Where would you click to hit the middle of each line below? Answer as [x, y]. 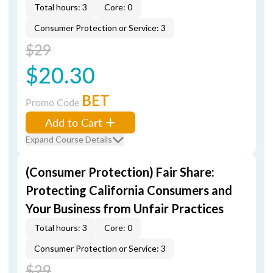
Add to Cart [74, 122]
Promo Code [54, 102]
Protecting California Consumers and [129, 190]
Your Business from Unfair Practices [125, 208]
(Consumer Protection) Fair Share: [120, 172]
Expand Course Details [69, 139]
